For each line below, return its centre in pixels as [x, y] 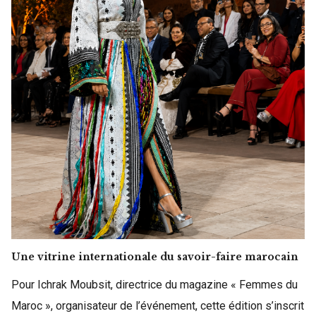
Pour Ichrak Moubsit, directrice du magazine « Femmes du [154, 284]
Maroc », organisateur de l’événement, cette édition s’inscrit [158, 305]
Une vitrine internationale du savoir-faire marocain [155, 256]
